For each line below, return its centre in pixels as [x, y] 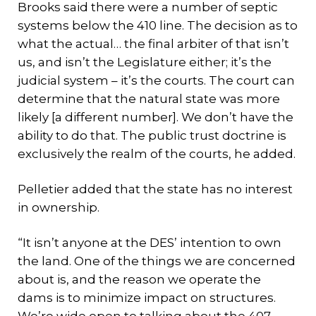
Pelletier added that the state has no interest [155, 189]
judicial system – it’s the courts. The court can [156, 80]
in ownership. [59, 207]
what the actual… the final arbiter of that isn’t [153, 44]
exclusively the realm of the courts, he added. [157, 154]
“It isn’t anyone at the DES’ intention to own [150, 243]
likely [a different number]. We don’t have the [156, 117]
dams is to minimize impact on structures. [147, 298]
